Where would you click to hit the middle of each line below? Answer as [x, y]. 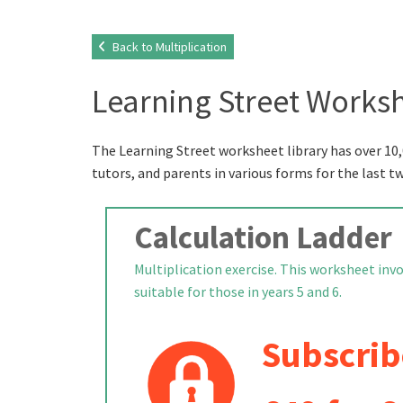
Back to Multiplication [168, 47]
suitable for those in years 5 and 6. [238, 291]
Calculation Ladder [263, 237]
